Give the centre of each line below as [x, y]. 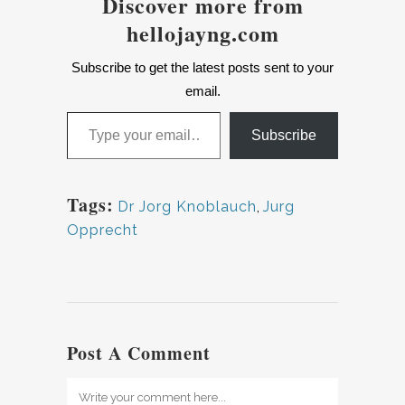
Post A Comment [139, 353]
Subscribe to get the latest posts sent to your [202, 67]
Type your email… [91, 111]
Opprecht [103, 230]
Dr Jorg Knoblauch [187, 207]
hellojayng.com [202, 33]
